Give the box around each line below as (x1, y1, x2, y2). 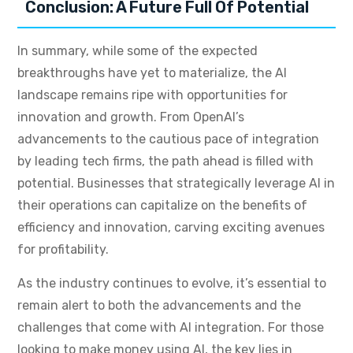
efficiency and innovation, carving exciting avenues (17, 220, 325, 236)
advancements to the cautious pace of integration (17, 132, 319, 147)
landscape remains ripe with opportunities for (17, 87, 288, 103)
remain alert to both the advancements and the (17, 298, 301, 314)
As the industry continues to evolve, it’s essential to (17, 276, 326, 292)
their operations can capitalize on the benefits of (17, 198, 307, 214)
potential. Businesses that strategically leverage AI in (17, 176, 335, 191)
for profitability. (17, 242, 109, 258)
